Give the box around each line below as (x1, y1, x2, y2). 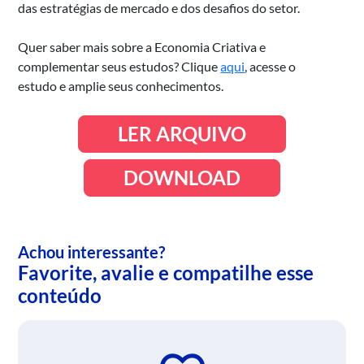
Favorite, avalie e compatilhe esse (18, 260, 314, 284)
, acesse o (245, 58, 297, 74)
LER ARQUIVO (118, 121, 246, 145)
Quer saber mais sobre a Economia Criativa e (18, 38, 266, 54)
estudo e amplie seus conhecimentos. (18, 77, 224, 93)
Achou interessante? (18, 241, 166, 262)
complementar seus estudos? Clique (18, 58, 221, 74)
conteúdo (18, 283, 102, 307)
